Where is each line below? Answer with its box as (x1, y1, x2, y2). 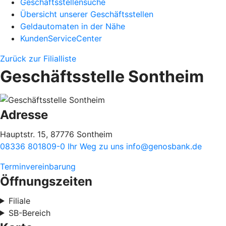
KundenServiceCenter (20, 33, 102, 43)
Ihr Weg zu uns (68, 141, 126, 151)
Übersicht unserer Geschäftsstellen (20, 9, 153, 19)
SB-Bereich (8, 207, 50, 218)
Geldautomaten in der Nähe (20, 21, 125, 31)
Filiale (8, 195, 30, 206)
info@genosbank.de (126, 141, 202, 151)
